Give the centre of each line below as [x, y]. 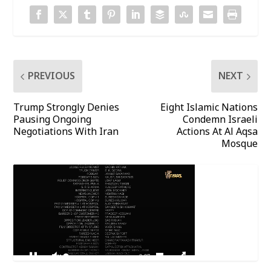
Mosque [239, 144]
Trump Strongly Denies [67, 108]
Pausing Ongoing [53, 120]
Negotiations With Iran [66, 132]
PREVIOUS [52, 77]
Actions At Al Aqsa [217, 132]
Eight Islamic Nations [209, 108]
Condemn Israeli [220, 120]
